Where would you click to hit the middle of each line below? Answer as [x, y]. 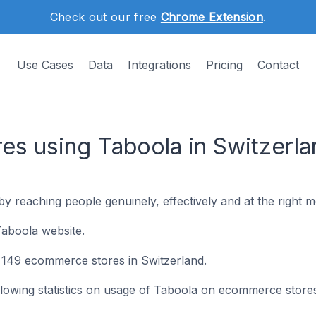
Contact [278, 65]
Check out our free [105, 17]
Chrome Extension [212, 17]
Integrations [159, 65]
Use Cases [45, 65]
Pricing [224, 65]
